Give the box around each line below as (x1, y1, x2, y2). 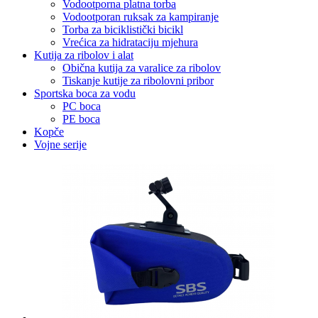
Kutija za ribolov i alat (34, 48, 133, 61)
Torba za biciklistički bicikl (62, 23, 183, 35)
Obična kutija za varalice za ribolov (62, 61, 221, 74)
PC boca (62, 99, 101, 112)
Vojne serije (34, 138, 87, 150)
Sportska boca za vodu (34, 87, 136, 99)
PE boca (62, 112, 100, 125)
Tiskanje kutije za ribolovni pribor (62, 74, 214, 87)
